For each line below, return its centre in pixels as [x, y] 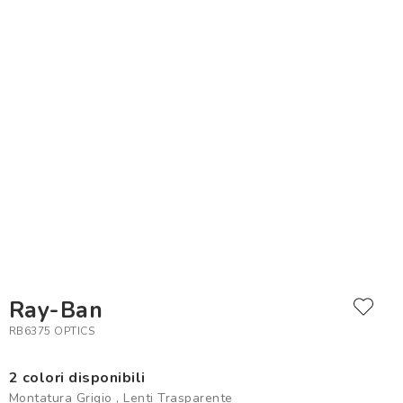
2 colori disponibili [77, 377]
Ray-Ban [56, 310]
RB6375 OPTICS [52, 331]
